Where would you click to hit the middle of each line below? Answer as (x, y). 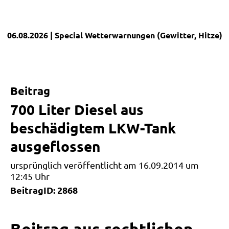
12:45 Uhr (30, 176)
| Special (66, 35)
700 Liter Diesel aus (77, 109)
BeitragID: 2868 (44, 190)
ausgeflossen (55, 146)
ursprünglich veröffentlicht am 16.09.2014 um (105, 165)
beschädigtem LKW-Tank (93, 128)
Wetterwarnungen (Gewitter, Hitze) (154, 35)
